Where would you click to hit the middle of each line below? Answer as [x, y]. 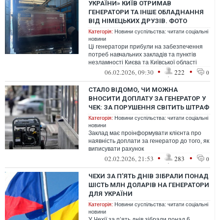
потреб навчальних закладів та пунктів [142, 55]
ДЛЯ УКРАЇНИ [110, 194]
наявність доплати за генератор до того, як [149, 141]
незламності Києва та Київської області [143, 62]
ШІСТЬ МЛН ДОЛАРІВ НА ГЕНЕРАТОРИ [149, 185]
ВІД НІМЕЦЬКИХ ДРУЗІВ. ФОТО [138, 21]
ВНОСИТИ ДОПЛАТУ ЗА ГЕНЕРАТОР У [147, 98]
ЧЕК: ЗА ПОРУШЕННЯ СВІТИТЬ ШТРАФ [149, 107]
